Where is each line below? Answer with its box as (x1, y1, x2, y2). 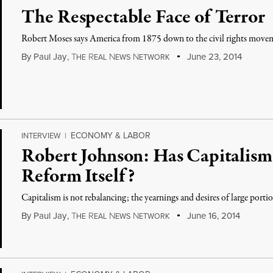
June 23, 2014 (184, 50, 242, 63)
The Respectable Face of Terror (21, 4, 265, 31)
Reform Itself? (21, 163, 135, 190)
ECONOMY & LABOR (71, 129, 151, 141)
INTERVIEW (21, 130, 61, 141)
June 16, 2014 (184, 209, 240, 222)
